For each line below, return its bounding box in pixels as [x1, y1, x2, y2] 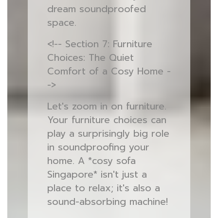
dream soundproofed [47, 2, 146, 16]
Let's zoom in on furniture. [47, 99, 166, 113]
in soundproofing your [47, 140, 149, 154]
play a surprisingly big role [47, 127, 169, 141]
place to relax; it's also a [47, 181, 160, 195]
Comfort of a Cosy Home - [47, 64, 171, 78]
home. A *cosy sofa [47, 154, 136, 168]
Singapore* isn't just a [47, 167, 147, 182]
